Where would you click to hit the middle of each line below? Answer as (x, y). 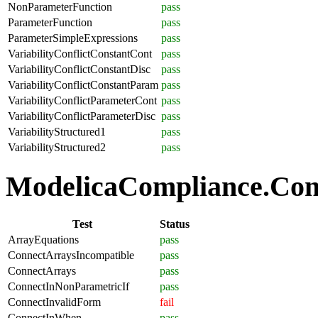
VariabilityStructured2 (57, 147)
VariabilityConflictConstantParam (83, 84)
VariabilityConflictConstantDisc (79, 69)
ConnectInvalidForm (54, 302)
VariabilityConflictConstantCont (80, 53)
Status (175, 224)
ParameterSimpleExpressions (73, 38)
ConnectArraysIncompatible (71, 256)
